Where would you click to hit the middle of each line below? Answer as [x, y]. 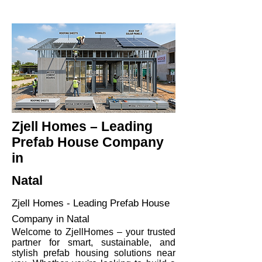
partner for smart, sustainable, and [94, 243]
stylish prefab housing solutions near [94, 253]
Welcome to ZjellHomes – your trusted [94, 232]
